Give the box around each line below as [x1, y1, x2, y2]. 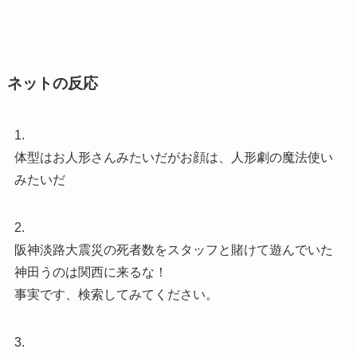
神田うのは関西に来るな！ [14, 265, 167, 280]
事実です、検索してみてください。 [14, 288, 218, 302]
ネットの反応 [6, 74, 98, 92]
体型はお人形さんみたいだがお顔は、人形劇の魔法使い [14, 151, 333, 165]
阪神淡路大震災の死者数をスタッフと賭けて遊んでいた [14, 243, 333, 257]
